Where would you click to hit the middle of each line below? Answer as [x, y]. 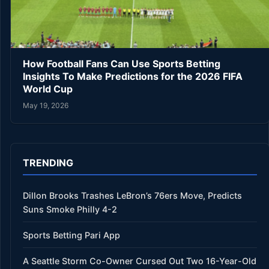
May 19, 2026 [46, 105]
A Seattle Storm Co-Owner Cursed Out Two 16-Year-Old [140, 261]
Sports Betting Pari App [71, 235]
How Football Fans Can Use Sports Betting [122, 64]
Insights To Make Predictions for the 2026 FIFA [133, 77]
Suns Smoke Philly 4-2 [70, 209]
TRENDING [48, 162]
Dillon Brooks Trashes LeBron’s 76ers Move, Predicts [132, 195]
